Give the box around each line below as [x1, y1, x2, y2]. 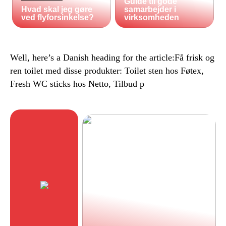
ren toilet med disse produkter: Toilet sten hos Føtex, [10, 65, 204, 76]
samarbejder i [124, 5, 177, 14]
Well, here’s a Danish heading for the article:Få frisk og [10, 52, 214, 63]
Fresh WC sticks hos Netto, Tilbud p [10, 78, 144, 89]
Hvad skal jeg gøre [21, 5, 93, 14]
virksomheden [124, 13, 180, 22]
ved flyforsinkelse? [21, 13, 94, 22]
